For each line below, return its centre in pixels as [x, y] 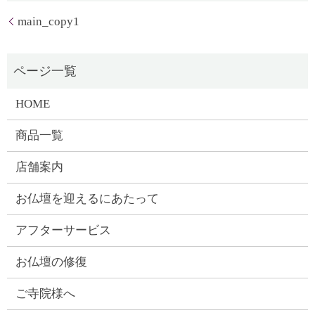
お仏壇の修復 [51, 262]
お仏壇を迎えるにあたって [87, 199]
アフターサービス [63, 231]
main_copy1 [49, 21]
